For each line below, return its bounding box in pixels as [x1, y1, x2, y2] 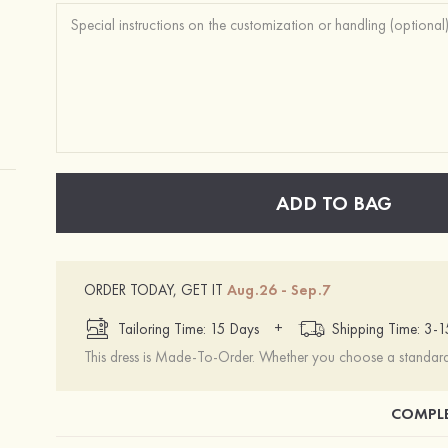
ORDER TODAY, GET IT [84, 280, 223, 300]
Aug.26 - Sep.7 [227, 280, 331, 300]
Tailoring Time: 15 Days [118, 319, 259, 339]
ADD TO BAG [276, 190, 392, 216]
